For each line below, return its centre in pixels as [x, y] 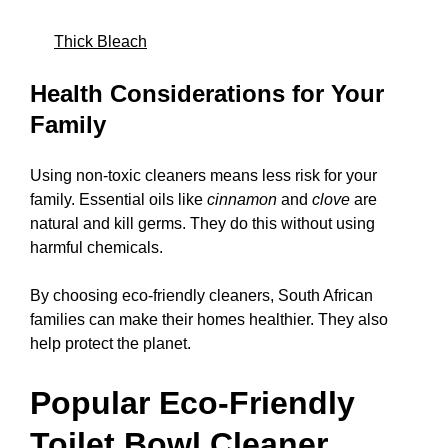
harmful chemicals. [96, 248]
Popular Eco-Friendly [192, 402]
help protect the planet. [110, 344]
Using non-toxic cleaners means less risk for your [203, 176]
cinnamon [242, 200]
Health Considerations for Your [207, 94]
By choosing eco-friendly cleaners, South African [201, 296]
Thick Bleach [100, 42]
